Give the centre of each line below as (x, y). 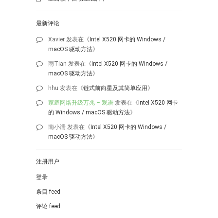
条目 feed (48, 192)
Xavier (56, 39)
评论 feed (48, 207)
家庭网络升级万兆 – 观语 (81, 102)
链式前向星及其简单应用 (115, 88)
